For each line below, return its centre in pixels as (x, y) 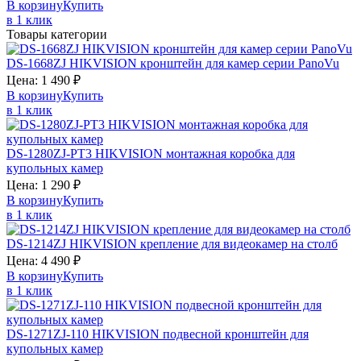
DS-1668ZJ (38, 64)
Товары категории (57, 35)
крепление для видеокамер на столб (239, 244)
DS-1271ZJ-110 (49, 334)
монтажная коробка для (230, 154)
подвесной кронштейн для (236, 334)
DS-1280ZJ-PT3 (51, 154)
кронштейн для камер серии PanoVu (240, 64)
